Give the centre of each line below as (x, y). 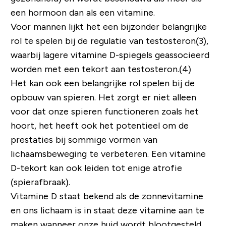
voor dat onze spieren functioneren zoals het (104, 112)
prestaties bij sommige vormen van (84, 140)
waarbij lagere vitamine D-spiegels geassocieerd (110, 55)
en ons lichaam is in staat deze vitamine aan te (107, 211)
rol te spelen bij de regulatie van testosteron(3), (109, 41)
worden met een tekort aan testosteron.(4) (101, 69)
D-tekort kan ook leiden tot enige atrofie (96, 168)
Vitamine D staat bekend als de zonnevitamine (107, 196)
